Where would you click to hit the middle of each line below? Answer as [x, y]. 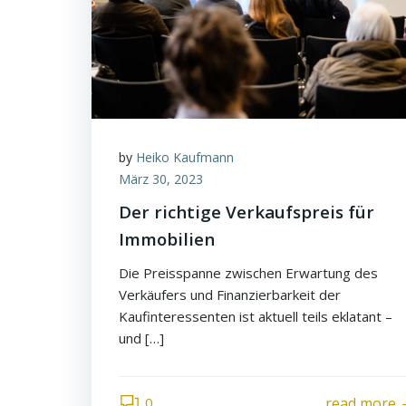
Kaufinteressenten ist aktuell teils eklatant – [256, 316]
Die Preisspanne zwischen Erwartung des [248, 273]
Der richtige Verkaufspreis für [246, 212]
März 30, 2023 [161, 179]
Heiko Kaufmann [185, 157]
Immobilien [167, 239]
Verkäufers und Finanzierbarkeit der [230, 295]
